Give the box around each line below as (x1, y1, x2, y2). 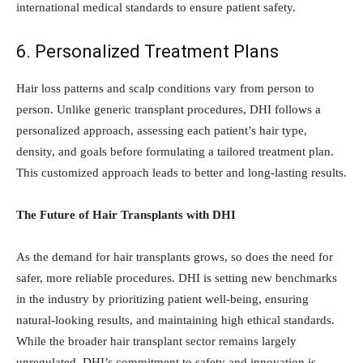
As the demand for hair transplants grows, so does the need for (16, 250, 333, 264)
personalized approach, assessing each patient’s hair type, (16, 124, 307, 138)
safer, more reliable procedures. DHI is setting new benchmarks (16, 271, 337, 285)
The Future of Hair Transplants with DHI (16, 208, 236, 222)
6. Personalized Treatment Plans (16, 41, 279, 62)
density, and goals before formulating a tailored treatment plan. (16, 145, 334, 159)
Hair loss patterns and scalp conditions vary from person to (16, 82, 314, 96)
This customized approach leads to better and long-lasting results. (16, 166, 347, 180)
